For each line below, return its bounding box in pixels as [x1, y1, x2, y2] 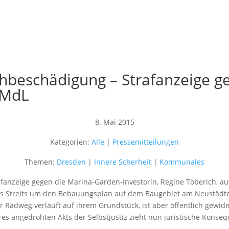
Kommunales [159, 157, 204, 167]
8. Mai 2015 [95, 117, 134, 127]
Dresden [57, 157, 86, 167]
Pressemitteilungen [112, 136, 179, 147]
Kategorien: [50, 136, 91, 147]
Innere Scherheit [94, 157, 151, 167]
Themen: [25, 157, 57, 167]
